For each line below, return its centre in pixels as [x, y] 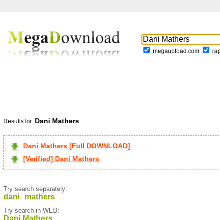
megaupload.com [176, 51]
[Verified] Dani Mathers [61, 159]
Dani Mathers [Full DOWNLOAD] [77, 146]
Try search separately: [35, 189]
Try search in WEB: [31, 210]
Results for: [19, 121]
